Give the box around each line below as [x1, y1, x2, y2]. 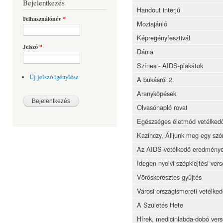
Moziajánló [137, 19, 167, 29]
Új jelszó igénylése [29, 72, 79, 81]
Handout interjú [137, 5, 180, 15]
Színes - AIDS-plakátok [137, 61, 203, 71]
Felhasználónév [23, 14, 63, 23]
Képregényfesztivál [137, 33, 190, 43]
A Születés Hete [137, 200, 183, 210]
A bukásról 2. [137, 75, 174, 85]
